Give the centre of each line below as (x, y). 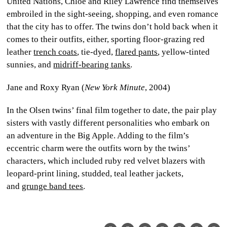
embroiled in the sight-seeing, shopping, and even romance (113, 14)
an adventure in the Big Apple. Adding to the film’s (98, 135)
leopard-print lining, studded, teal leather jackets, (95, 173)
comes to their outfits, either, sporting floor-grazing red (106, 39)
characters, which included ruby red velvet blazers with (106, 161)
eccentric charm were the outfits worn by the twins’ (99, 148)
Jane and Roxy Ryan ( (46, 87)
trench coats (55, 52)
